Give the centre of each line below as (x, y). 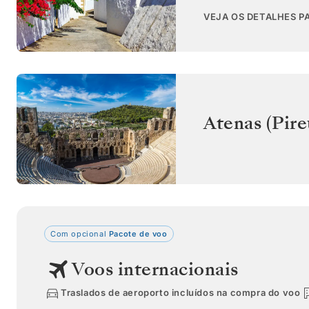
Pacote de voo (137, 233)
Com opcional (79, 233)
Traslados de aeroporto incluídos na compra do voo (181, 293)
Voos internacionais (155, 269)
